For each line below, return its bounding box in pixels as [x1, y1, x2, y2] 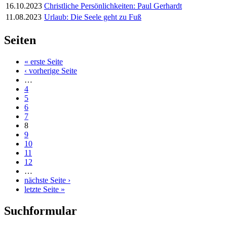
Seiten [4, 33, 36, 47]
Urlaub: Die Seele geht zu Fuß [44, 13, 141, 22]
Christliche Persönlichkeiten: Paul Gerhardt [44, 2, 182, 11]
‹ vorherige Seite [24, 66, 77, 75]
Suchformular [4, 204, 77, 218]
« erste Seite [24, 57, 63, 66]
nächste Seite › [24, 176, 70, 185]
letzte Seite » [24, 185, 65, 194]
